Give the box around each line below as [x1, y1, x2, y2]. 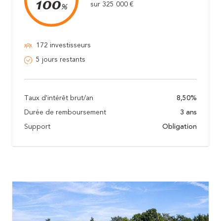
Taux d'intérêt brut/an [24, 95, 93, 102]
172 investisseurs [36, 42, 91, 49]
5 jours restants [36, 56, 85, 64]
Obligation [162, 123, 197, 131]
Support [24, 123, 50, 131]
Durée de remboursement [24, 109, 106, 116]
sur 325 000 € [90, 1, 133, 8]
